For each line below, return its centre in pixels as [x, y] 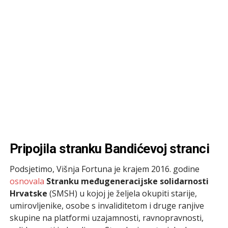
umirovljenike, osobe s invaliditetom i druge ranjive [107, 205]
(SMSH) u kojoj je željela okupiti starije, [122, 193]
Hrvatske [28, 193]
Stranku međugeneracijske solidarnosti [127, 181]
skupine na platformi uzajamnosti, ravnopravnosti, [106, 218]
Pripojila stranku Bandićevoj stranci [109, 148]
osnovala [27, 181]
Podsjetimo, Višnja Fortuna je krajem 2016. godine [104, 169]
